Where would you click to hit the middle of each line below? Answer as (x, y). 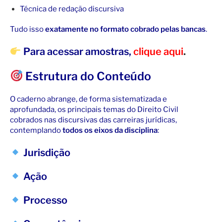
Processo (44, 200)
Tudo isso (28, 29)
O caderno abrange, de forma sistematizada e (88, 99)
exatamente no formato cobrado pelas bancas (125, 29)
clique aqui (158, 52)
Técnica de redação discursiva (72, 9)
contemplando (36, 131)
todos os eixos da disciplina (110, 131)
